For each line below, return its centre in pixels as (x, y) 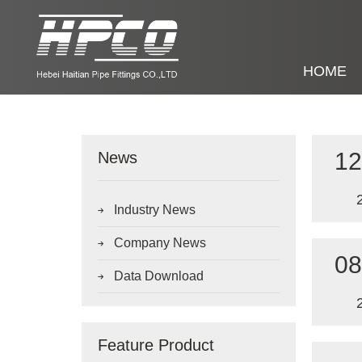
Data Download (158, 276)
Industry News (154, 209)
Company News (160, 242)
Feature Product (156, 345)
